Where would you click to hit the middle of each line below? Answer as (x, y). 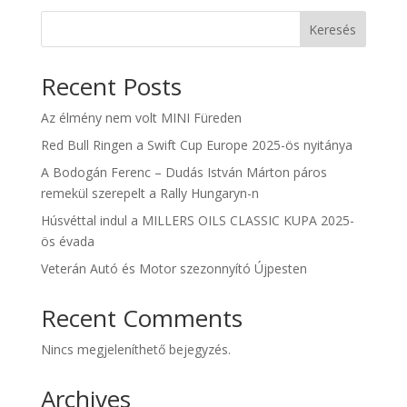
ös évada (67, 242)
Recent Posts (111, 87)
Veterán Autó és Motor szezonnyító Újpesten (174, 269)
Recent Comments (141, 318)
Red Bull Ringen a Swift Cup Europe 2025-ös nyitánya (196, 145)
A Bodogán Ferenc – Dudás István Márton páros (184, 173)
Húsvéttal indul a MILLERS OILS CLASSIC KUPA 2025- (197, 221)
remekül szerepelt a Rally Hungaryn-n (149, 194)
